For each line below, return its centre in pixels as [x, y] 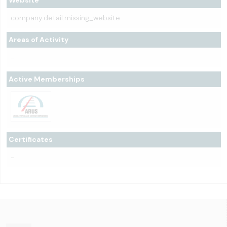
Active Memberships [47, 79]
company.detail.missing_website [65, 18]
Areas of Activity [39, 40]
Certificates [31, 139]
